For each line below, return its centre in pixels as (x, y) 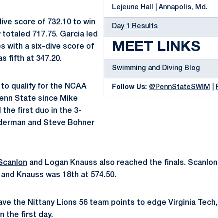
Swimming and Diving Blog (156, 68)
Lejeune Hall (133, 8)
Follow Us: (129, 87)
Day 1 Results (135, 27)
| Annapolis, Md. (181, 8)
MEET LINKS (156, 47)
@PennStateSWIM (180, 87)
